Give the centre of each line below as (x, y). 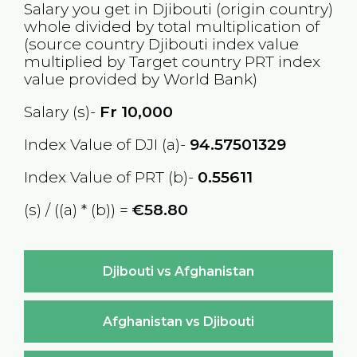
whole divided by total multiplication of (171, 26)
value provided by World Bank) (140, 78)
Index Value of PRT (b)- (110, 177)
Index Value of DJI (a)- (106, 145)
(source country (86, 43)
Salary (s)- (61, 111)
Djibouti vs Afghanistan (178, 271)
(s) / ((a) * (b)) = (78, 210)
